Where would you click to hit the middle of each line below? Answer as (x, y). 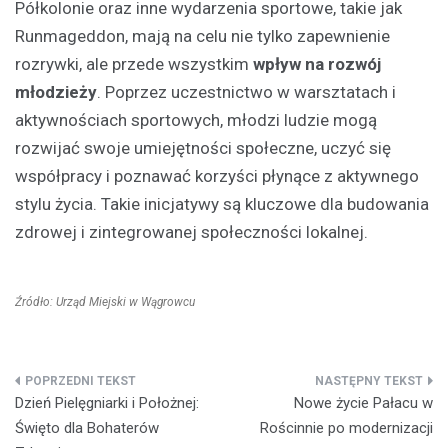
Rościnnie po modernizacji (346, 428)
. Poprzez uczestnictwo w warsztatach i (246, 92)
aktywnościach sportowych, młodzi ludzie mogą (196, 120)
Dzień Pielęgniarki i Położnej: (107, 403)
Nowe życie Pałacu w (363, 403)
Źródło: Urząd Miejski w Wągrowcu (105, 302)
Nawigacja (78, 389)
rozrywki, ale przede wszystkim (134, 64)
